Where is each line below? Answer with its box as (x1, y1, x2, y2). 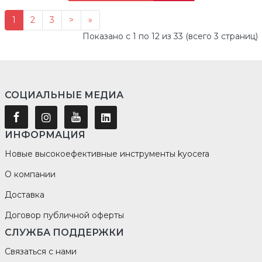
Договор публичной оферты (4, 209, 124, 220)
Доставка (4, 189, 44, 200)
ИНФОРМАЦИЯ (4, 129, 85, 140)
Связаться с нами (4, 246, 77, 257)
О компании (4, 168, 56, 180)
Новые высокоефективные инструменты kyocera (4, 148, 209, 159)
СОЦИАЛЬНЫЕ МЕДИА (4, 89, 123, 101)
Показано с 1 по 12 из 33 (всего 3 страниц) (82, 30, 258, 42)
